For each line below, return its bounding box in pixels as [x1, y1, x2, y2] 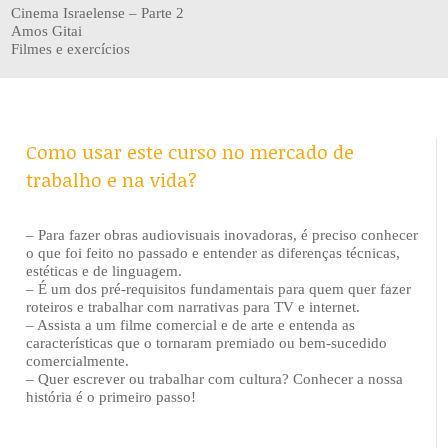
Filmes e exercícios [11, 40, 131, 57]
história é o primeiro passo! [26, 388, 197, 405]
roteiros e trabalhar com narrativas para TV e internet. [26, 298, 361, 315]
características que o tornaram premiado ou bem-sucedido [26, 334, 388, 351]
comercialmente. [26, 352, 130, 369]
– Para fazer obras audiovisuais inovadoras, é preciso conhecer [26, 226, 419, 243]
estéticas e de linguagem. [26, 262, 183, 279]
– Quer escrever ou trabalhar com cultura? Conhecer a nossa [26, 370, 404, 387]
